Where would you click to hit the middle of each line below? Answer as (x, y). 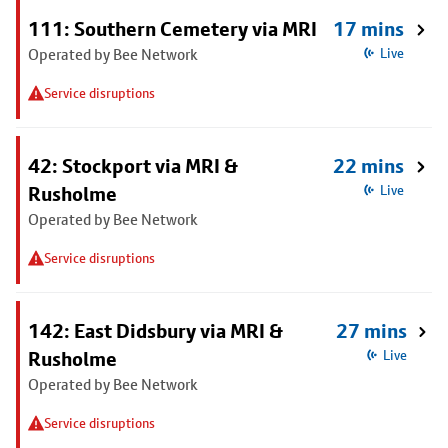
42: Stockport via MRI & (133, 166)
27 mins (372, 331)
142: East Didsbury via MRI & (155, 331)
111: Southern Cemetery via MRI (172, 29)
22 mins (369, 166)
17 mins (368, 29)
